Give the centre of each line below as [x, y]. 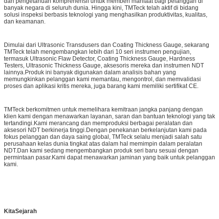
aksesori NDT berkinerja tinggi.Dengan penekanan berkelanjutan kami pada [105, 130]
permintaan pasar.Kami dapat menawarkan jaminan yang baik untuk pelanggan [109, 157]
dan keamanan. [25, 21]
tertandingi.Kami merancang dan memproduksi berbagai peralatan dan [98, 123]
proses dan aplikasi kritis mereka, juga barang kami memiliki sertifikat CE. [101, 86]
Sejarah [26, 211]
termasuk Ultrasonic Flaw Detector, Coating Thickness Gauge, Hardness [99, 58]
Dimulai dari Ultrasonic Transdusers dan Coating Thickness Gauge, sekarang [107, 45]
